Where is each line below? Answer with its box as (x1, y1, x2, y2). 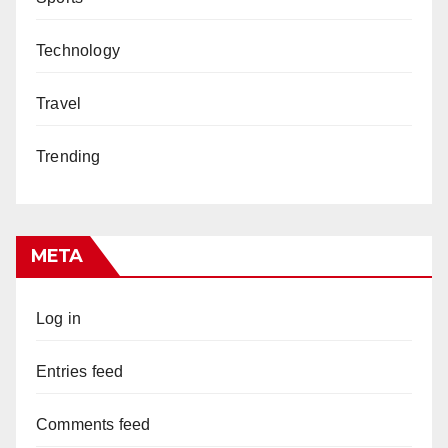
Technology (36, 41, 120, 59)
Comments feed (36, 415, 151, 433)
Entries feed (36, 362, 124, 380)
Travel (36, 94, 82, 112)
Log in (36, 309, 82, 327)
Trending (36, 147, 101, 165)
